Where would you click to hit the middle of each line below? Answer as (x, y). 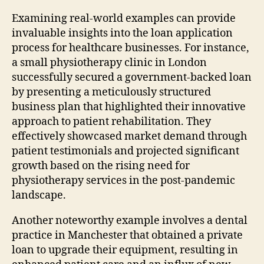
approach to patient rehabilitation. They (111, 121)
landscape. (39, 195)
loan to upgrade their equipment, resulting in (125, 250)
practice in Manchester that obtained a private (127, 235)
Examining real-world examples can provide (124, 18)
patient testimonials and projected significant (126, 151)
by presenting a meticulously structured (111, 92)
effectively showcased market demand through (129, 136)
